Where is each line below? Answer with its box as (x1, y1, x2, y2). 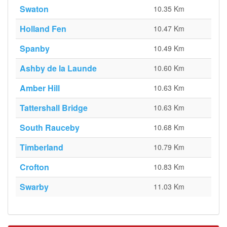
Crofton (20, 161, 49, 173)
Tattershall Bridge (20, 102, 88, 113)
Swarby (20, 181, 49, 193)
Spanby (20, 43, 50, 54)
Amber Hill (20, 82, 60, 94)
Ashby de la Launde (20, 62, 97, 74)
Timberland (20, 141, 63, 153)
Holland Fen (20, 23, 66, 34)
